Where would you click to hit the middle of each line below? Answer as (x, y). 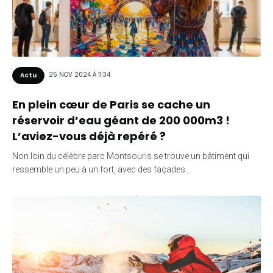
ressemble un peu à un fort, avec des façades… (101, 169)
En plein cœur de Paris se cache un (111, 104)
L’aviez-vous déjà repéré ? (89, 136)
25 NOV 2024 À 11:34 (80, 75)
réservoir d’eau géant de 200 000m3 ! (121, 120)
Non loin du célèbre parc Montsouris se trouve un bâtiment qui (131, 156)
